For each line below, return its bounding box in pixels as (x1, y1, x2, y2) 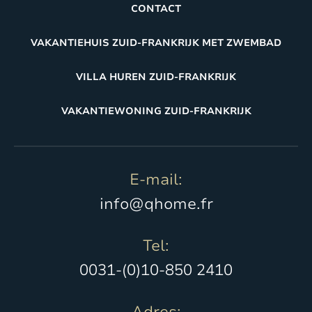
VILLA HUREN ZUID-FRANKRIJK (76, 70, 236, 84)
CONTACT (131, 1, 181, 15)
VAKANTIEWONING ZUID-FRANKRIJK (61, 104, 251, 118)
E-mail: (130, 169, 182, 190)
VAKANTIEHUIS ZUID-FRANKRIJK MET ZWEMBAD (31, 36, 281, 49)
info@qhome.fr (99, 193, 213, 214)
